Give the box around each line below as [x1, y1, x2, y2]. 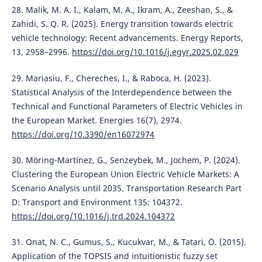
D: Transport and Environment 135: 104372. [11, 196, 182, 208]
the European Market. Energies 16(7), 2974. [11, 114, 182, 126]
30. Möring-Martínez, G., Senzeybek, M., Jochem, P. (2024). [11, 154, 240, 166]
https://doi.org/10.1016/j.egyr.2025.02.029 [71, 46, 239, 58]
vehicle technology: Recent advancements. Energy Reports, [11, 32, 243, 44]
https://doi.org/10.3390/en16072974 [11, 128, 154, 140]
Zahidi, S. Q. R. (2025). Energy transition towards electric [11, 18, 233, 30]
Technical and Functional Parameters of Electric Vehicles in [11, 100, 243, 112]
